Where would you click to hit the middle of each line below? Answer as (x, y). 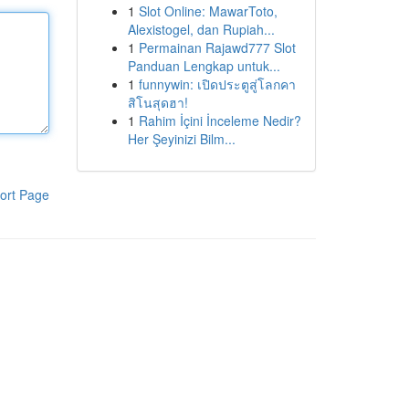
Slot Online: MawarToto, (208, 11)
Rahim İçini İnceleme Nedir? (220, 121)
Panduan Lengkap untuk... (204, 66)
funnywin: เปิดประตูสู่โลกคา (217, 84)
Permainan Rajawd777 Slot (217, 47)
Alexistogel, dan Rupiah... (201, 29)
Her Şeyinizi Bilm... (181, 139)
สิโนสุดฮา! (157, 102)
